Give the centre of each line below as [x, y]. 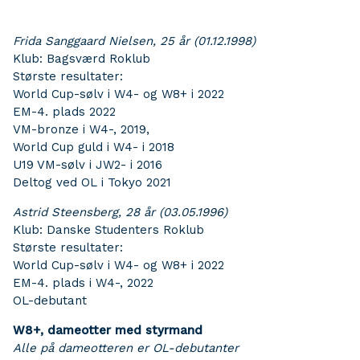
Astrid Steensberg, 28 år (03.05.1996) [120, 212]
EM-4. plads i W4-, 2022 [83, 283]
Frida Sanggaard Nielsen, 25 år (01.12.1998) [134, 41]
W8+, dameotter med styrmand [108, 330]
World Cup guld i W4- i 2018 [94, 147]
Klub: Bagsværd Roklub [82, 59]
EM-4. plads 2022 [64, 112]
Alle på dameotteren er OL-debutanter [126, 348]
